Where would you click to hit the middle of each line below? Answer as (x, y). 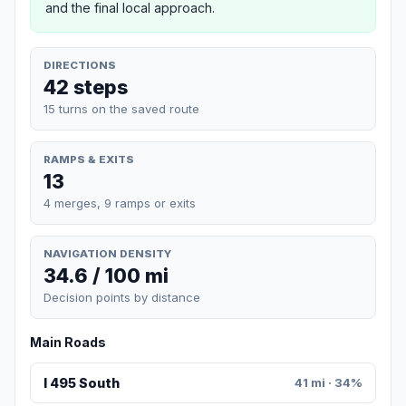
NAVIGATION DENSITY (107, 253)
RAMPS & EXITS (89, 159)
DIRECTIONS (80, 65)
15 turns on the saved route (121, 108)
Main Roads (68, 343)
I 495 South (81, 383)
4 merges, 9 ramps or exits (120, 203)
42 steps (86, 87)
